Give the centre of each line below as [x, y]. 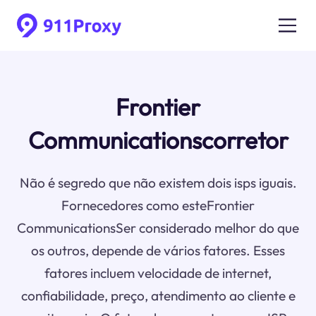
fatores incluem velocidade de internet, [158, 273]
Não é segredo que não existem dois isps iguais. [158, 183]
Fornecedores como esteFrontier [158, 206]
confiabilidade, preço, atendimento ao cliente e [158, 296]
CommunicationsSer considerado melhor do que [158, 228]
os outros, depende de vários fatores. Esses [158, 251]
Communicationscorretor [158, 141]
